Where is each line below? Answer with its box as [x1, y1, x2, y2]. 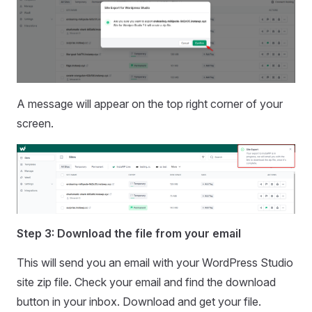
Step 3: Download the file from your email [17, 226, 241, 241]
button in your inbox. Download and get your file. [17, 295, 261, 309]
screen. [17, 116, 54, 131]
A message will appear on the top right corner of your [17, 97, 283, 111]
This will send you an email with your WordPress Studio [17, 256, 293, 270]
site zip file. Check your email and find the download [17, 275, 276, 290]
